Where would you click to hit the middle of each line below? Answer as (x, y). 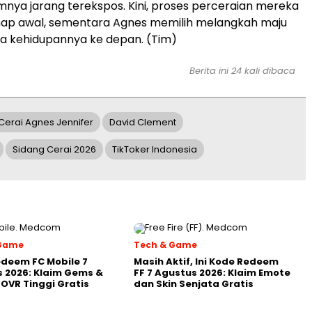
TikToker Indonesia (155, 149)
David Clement (143, 122)
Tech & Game (165, 245)
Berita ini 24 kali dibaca (242, 71)
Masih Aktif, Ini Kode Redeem (206, 262)
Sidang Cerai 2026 (54, 149)
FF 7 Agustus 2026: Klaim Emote (212, 273)
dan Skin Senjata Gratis (194, 284)
